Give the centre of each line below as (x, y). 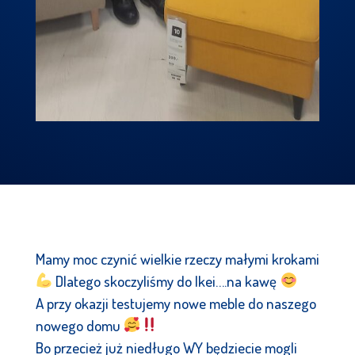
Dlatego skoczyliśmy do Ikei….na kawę (166, 281)
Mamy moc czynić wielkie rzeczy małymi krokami (177, 258)
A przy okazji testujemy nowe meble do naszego (176, 303)
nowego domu (79, 325)
